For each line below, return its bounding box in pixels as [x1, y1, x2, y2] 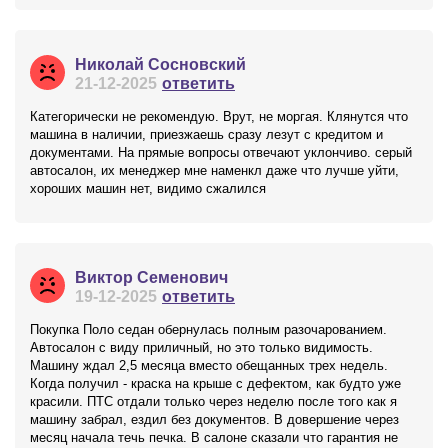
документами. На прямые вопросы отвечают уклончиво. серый [30, 145, 412, 160]
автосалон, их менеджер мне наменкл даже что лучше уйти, [30, 163, 399, 178]
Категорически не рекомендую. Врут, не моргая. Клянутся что [30, 109, 408, 124]
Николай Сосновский [75, 56, 246, 73]
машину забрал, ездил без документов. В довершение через [30, 412, 399, 427]
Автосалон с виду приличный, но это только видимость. [30, 340, 373, 355]
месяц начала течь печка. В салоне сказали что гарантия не [30, 430, 398, 445]
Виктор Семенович [75, 269, 228, 286]
